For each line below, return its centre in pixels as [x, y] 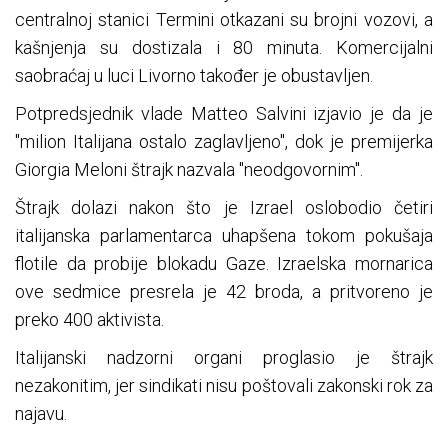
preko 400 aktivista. [89, 320]
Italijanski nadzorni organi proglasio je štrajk [224, 358]
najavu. [41, 414]
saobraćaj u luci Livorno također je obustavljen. [194, 76]
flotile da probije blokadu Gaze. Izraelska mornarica [224, 264]
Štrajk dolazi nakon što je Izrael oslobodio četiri [224, 208]
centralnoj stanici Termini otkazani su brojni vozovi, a [224, 20]
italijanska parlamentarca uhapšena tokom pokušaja [224, 236]
